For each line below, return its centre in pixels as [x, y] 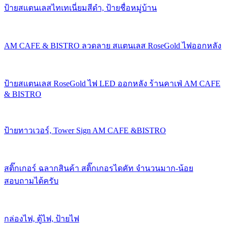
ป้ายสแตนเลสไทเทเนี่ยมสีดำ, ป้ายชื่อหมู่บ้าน [80, 8]
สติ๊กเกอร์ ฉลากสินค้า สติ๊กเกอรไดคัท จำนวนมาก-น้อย [99, 168]
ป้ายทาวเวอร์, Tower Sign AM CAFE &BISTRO [85, 130]
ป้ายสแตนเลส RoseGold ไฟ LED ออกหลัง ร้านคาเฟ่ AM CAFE [112, 83]
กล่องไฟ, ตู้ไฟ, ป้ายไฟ [42, 218]
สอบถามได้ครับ [31, 181]
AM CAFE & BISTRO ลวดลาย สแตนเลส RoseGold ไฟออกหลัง [113, 45]
